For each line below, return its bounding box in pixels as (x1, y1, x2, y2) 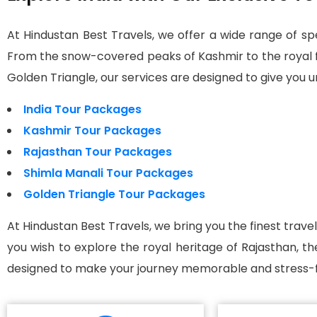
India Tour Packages (23, 101, 142, 117)
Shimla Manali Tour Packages (23, 165, 193, 181)
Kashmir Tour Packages (23, 122, 161, 139)
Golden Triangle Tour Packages (23, 186, 205, 202)
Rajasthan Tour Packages (23, 144, 172, 160)
